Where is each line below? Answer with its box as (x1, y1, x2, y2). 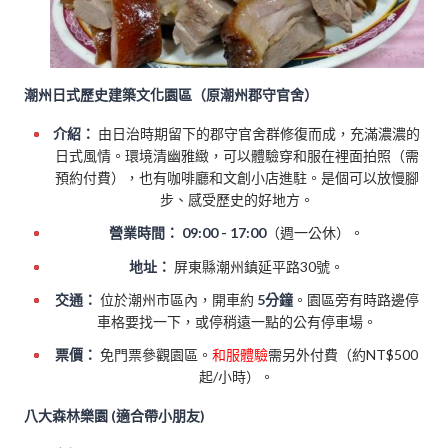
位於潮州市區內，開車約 (96, 290, 257, 308)
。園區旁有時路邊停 (292, 290, 419, 308)
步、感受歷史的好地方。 (159, 191, 314, 209)
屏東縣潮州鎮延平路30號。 (171, 257, 345, 275)
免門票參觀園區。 (97, 345, 213, 363)
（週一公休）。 (266, 224, 365, 242)
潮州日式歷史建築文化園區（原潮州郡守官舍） (24, 86, 319, 104)
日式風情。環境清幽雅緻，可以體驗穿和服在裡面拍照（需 (54, 147, 419, 165)
